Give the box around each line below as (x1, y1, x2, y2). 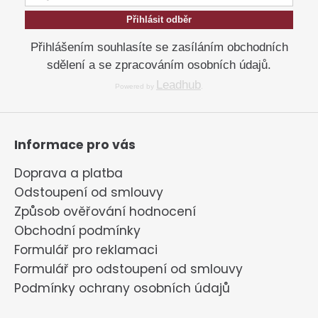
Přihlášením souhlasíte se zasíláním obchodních (30, 39, 288, 54)
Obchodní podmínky (14, 222, 141, 240)
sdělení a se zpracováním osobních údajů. (47, 57, 271, 72)
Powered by (115, 82, 154, 90)
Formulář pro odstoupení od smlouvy (14, 261, 243, 278)
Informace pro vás (14, 136, 136, 153)
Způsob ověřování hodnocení (14, 203, 196, 221)
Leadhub (156, 77, 201, 92)
